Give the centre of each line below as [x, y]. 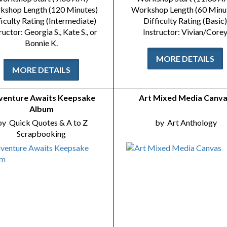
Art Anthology [192, 122]
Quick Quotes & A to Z [48, 122]
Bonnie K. [41, 43]
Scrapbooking [41, 134]
